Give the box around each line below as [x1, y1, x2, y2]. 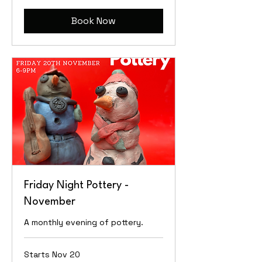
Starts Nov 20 [24, 249, 80, 260]
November [24, 196, 75, 207]
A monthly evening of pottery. [24, 216, 143, 227]
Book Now [71, 15, 116, 27]
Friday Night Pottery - [24, 180, 129, 191]
